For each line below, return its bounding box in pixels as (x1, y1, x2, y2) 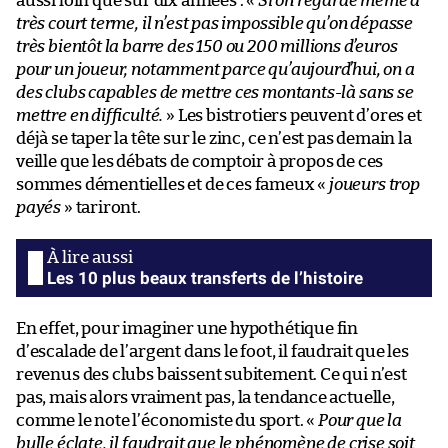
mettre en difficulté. (16, 106, 164, 124)
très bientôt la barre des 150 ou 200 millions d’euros (16, 37, 398, 55)
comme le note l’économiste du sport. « (16, 411, 318, 429)
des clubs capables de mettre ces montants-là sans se (16, 83, 414, 101)
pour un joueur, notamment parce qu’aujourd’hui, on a (16, 60, 415, 78)
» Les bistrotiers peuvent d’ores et (163, 106, 422, 124)
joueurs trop (328, 175, 420, 193)
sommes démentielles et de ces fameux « (16, 175, 329, 193)
